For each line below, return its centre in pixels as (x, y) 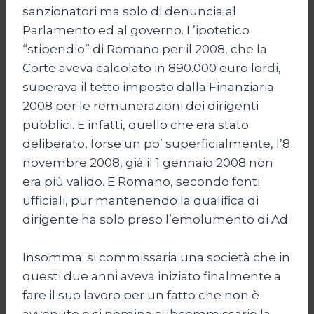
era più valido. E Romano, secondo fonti (141, 181)
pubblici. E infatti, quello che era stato (136, 124)
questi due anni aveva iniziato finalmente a (152, 276)
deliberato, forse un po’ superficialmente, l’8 (156, 143)
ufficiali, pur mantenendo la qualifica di (141, 200)
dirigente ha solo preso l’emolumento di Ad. (156, 219)
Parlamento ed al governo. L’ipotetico (136, 30)
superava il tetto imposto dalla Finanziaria (148, 87)
